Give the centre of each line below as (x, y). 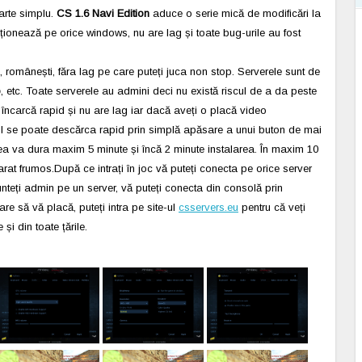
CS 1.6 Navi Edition (103, 13)
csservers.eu (208, 207)
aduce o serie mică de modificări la (235, 13)
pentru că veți (272, 207)
